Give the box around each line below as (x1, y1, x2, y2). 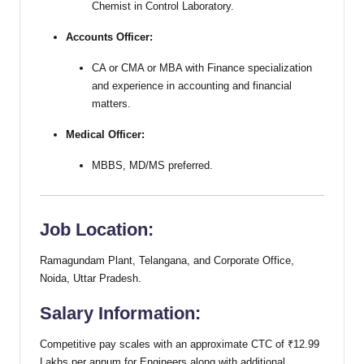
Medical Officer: (66, 128, 145, 141)
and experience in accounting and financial (92, 79, 292, 92)
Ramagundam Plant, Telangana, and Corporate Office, (40, 254, 294, 267)
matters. (92, 97, 131, 110)
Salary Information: (40, 303, 201, 324)
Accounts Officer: (66, 30, 153, 43)
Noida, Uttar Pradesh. (40, 272, 141, 285)
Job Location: (40, 219, 154, 240)
